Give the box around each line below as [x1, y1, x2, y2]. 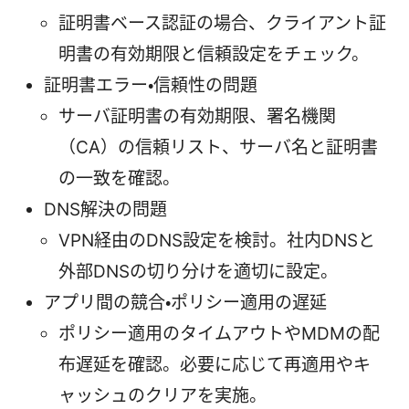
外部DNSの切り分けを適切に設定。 [58, 260, 338, 282]
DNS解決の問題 [44, 198, 167, 220]
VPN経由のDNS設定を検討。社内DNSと [58, 229, 375, 251]
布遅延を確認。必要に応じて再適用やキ [58, 353, 371, 375]
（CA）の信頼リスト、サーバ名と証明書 [58, 136, 378, 158]
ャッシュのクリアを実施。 [58, 384, 267, 406]
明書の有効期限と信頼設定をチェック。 [58, 43, 369, 65]
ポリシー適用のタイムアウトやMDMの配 [58, 322, 380, 344]
